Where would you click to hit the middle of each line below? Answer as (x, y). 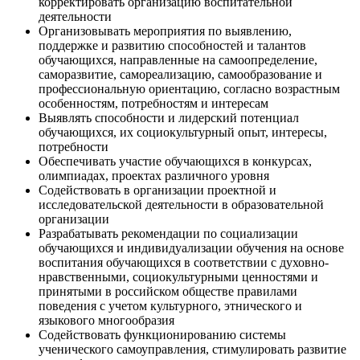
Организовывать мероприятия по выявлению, (165, 31)
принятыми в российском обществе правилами (168, 292)
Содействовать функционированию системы (162, 335)
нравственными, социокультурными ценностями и (178, 277)
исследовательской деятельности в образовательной (181, 205)
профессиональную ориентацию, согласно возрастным (189, 89)
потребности (74, 147)
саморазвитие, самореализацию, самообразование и (180, 75)
